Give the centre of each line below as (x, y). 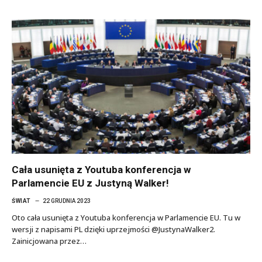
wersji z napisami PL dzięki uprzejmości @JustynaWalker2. (113, 229)
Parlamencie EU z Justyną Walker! (90, 183)
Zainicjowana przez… (49, 241)
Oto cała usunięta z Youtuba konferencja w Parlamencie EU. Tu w (126, 217)
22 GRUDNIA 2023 (66, 201)
